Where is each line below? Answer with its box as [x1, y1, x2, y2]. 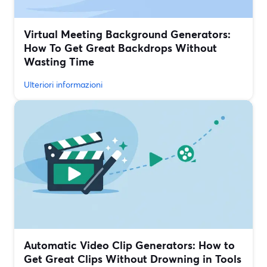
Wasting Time [24, 54, 94, 69]
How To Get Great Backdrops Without [24, 41, 217, 55]
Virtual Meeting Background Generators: [24, 27, 231, 42]
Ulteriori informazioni [24, 79, 103, 91]
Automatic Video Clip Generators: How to [24, 238, 235, 253]
